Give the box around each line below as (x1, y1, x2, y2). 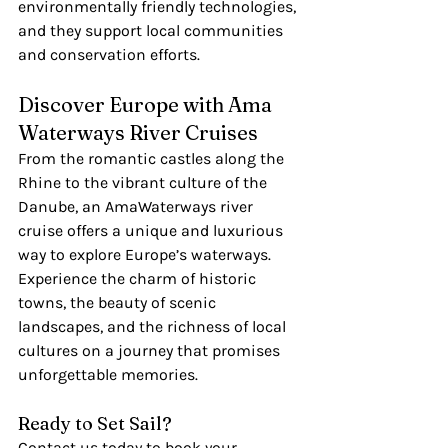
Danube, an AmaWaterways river (18, 197, 257, 217)
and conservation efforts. (18, 45, 200, 65)
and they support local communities (18, 21, 287, 41)
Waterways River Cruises (18, 120, 258, 146)
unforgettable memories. (18, 365, 198, 385)
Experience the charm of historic (18, 269, 260, 289)
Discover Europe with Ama (18, 92, 276, 118)
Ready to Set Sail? (18, 412, 172, 436)
